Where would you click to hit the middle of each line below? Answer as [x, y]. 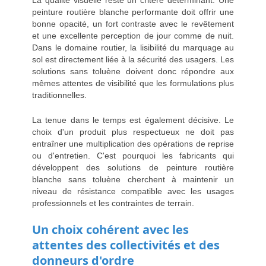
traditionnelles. [59, 95]
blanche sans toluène [77, 180]
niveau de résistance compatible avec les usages [133, 191]
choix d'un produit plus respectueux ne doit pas [133, 132]
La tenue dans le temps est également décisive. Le [133, 120]
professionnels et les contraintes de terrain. [113, 203]
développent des [70, 168]
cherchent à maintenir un [178, 180]
